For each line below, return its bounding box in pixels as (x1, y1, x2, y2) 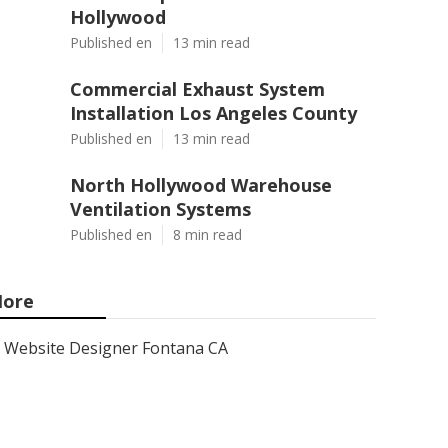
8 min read (173, 225, 242, 244)
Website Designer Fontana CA (4, 337, 228, 359)
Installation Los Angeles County (70, 101, 357, 125)
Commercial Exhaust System (70, 77, 325, 101)
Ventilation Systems (70, 197, 251, 221)
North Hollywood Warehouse (70, 173, 332, 197)
